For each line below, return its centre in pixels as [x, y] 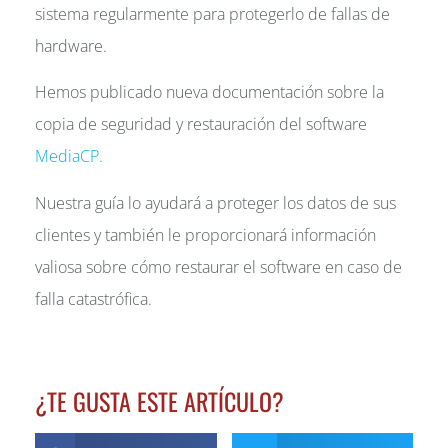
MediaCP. [69, 156]
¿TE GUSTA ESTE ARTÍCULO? [159, 401]
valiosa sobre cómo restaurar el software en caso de [218, 266]
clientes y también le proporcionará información [205, 234]
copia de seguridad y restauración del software [201, 124]
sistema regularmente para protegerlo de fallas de [212, 14]
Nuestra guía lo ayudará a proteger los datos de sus [215, 202]
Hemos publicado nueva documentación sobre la [209, 92]
